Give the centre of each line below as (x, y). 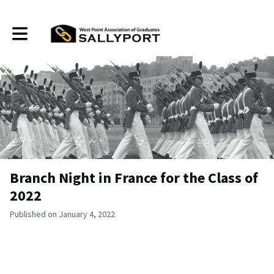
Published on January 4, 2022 (62, 214)
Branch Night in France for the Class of (134, 178)
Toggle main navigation (54, 29)
